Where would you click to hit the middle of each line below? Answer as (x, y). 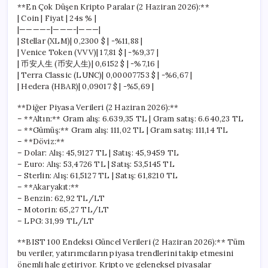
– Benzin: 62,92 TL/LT (61, 198)
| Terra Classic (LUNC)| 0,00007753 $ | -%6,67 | (105, 75)
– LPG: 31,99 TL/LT (56, 221)
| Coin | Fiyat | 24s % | (57, 18)
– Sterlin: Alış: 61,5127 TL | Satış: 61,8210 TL (98, 175)
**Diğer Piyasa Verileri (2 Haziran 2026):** (98, 107)
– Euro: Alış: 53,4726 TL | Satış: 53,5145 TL (96, 164)
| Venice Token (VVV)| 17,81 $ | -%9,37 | (88, 52)
